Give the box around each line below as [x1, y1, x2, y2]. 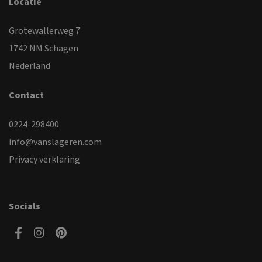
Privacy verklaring [9, 153, 80, 166]
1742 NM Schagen [9, 42, 78, 55]
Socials [9, 199, 40, 213]
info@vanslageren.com [9, 135, 102, 149]
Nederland [9, 59, 50, 73]
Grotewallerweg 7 [9, 24, 80, 37]
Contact [9, 88, 44, 102]
